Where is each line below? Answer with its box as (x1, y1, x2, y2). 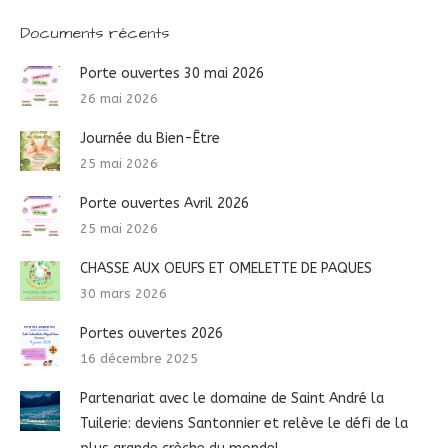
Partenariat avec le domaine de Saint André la (80, 389, 384, 407)
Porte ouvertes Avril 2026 (80, 194, 249, 212)
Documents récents (20, 21, 169, 44)
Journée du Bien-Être (80, 129, 220, 147)
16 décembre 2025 (80, 350, 198, 366)
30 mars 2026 (80, 285, 167, 301)
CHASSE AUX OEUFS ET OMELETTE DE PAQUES (80, 259, 372, 277)
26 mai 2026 (80, 90, 158, 106)
